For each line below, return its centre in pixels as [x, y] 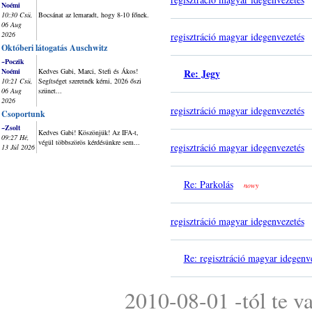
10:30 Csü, [17, 15]
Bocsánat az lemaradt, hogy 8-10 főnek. [94, 15]
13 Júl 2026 [18, 147]
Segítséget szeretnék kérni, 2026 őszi [90, 81]
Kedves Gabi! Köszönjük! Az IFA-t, [88, 132]
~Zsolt [11, 127]
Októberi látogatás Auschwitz [54, 48]
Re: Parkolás [208, 184]
